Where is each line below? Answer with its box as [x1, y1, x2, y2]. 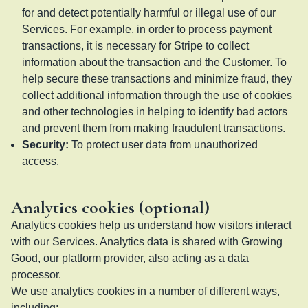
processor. [11, 268, 61, 280]
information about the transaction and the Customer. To [22, 56, 287, 68]
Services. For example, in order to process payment [22, 23, 272, 35]
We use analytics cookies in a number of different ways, [11, 285, 280, 297]
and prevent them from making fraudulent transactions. [22, 122, 285, 134]
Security [22, 138, 65, 151]
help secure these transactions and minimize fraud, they [22, 72, 292, 85]
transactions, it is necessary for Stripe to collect [22, 39, 249, 52]
